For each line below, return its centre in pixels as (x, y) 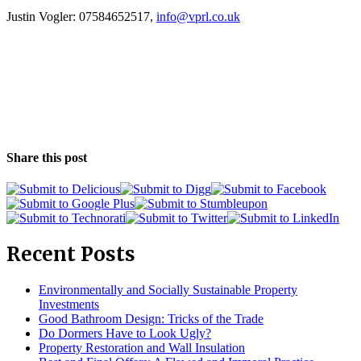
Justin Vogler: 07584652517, (81, 16)
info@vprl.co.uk (198, 16)
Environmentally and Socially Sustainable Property (168, 289)
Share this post (47, 157)
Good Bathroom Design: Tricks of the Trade (151, 318)
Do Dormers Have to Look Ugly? (125, 333)
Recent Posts (71, 255)
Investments (69, 304)
